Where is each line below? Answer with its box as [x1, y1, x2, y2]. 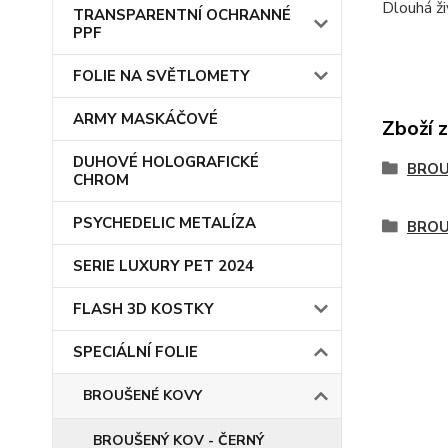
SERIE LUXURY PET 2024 [73, 256, 254, 276]
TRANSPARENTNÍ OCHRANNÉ [73, 5, 291, 25]
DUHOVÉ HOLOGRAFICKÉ [73, 152, 259, 172]
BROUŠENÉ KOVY [83, 386, 202, 405]
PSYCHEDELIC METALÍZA [73, 213, 256, 233]
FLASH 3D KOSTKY [73, 299, 214, 319]
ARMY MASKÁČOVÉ [73, 109, 218, 129]
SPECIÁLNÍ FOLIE [73, 342, 198, 362]
